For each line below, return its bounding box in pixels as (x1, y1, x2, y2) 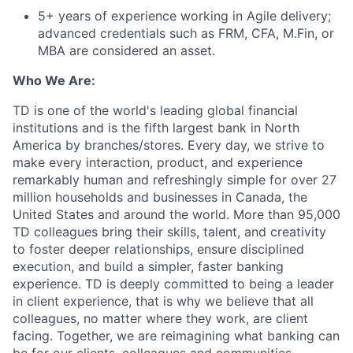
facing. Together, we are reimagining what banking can (13, 328, 340, 344)
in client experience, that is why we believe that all (13, 293, 314, 310)
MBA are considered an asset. (38, 43, 215, 59)
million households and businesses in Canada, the (13, 189, 307, 206)
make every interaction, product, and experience (13, 154, 303, 171)
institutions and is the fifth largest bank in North (13, 120, 299, 136)
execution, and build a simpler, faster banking (13, 258, 284, 275)
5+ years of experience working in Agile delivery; (38, 8, 331, 24)
